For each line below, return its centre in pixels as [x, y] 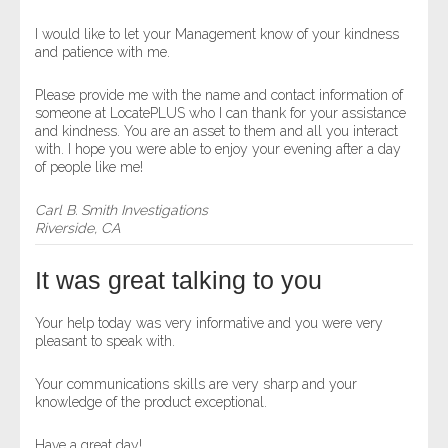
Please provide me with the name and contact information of [219, 95]
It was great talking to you [178, 280]
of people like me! [89, 167]
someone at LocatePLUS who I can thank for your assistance [220, 113]
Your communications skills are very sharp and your [196, 384]
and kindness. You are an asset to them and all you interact [216, 131]
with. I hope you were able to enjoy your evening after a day [218, 149]
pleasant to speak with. [105, 341]
